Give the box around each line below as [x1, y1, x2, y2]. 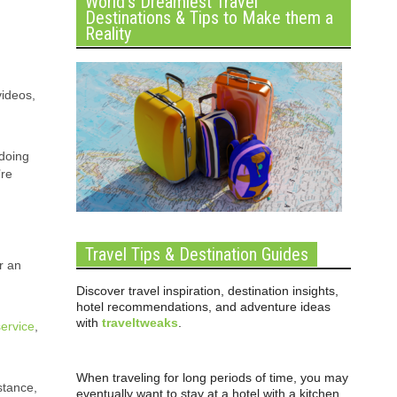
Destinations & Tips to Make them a [85, 7, 333, 28]
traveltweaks [102, 315, 178, 330]
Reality [85, 23, 131, 44]
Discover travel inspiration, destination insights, [76, 284, 339, 298]
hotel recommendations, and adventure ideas [76, 300, 331, 314]
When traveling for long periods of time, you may [76, 370, 348, 385]
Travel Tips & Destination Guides [85, 244, 308, 265]
